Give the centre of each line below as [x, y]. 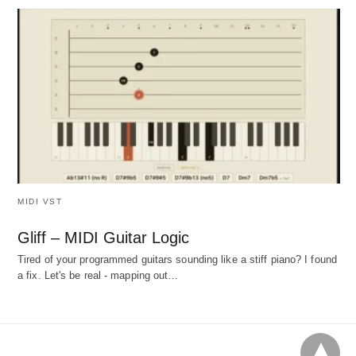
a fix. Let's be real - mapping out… [98, 276]
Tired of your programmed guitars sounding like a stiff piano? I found [177, 260]
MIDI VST [40, 202]
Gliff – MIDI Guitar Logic [103, 238]
